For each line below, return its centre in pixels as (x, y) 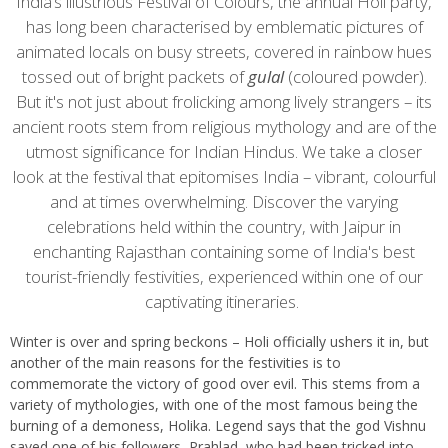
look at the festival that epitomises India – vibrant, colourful (224, 176)
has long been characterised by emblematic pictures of (224, 26)
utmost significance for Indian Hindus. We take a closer (224, 151)
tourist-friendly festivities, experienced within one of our (224, 276)
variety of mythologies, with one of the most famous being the (214, 404)
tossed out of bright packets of (134, 76)
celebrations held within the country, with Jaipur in (224, 226)
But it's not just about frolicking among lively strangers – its (224, 101)
